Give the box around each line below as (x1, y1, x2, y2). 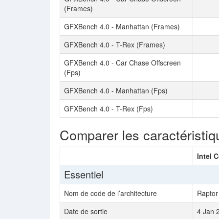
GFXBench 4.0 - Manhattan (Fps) (64, 86, 168, 95)
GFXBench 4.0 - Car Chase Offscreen (64, 58, 181, 67)
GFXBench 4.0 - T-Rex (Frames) (64, 40, 165, 49)
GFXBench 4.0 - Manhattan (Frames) (64, 22, 180, 31)
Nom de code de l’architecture (64, 188, 157, 198)
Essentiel (64, 167, 103, 181)
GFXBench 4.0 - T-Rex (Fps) (64, 104, 153, 113)
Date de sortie (64, 206, 108, 216)
